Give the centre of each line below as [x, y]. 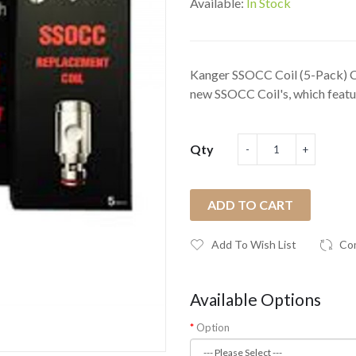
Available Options [255, 299]
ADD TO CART [250, 205]
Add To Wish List [254, 244]
